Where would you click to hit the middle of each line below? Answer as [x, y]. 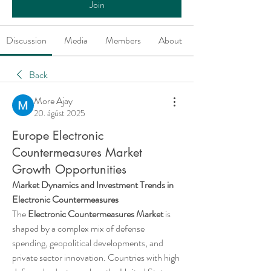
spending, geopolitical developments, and [88, 243]
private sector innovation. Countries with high [96, 257]
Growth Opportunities [69, 169]
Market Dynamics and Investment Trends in [93, 185]
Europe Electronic [58, 135]
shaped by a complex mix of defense [78, 228]
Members [123, 40]
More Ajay [53, 101]
